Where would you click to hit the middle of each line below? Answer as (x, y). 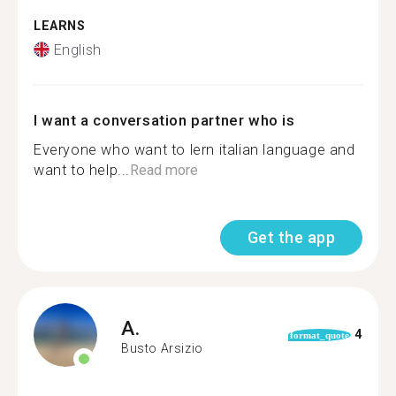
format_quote (319, 335)
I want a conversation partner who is (164, 120)
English (77, 49)
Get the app (291, 237)
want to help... (82, 170)
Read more (164, 170)
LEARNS (60, 26)
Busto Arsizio (162, 348)
